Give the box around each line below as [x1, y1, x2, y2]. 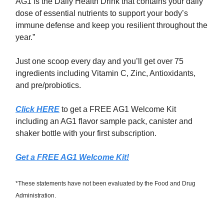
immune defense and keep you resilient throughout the [15, 21, 207, 30]
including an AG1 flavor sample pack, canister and [15, 117, 192, 126]
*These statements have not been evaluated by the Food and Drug [15, 180, 195, 187]
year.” [15, 33, 35, 42]
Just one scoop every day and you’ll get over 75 [15, 57, 183, 66]
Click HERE [15, 105, 59, 114]
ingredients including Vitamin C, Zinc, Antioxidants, [15, 69, 195, 78]
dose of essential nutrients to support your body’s [15, 9, 188, 18]
